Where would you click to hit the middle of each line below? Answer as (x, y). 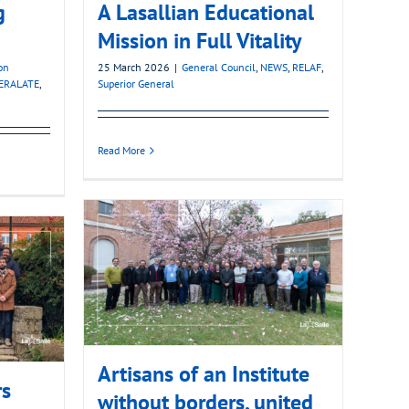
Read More (121, 151)
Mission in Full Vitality (199, 41)
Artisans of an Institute (204, 374)
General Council (219, 68)
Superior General (136, 84)
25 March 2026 (134, 68)
